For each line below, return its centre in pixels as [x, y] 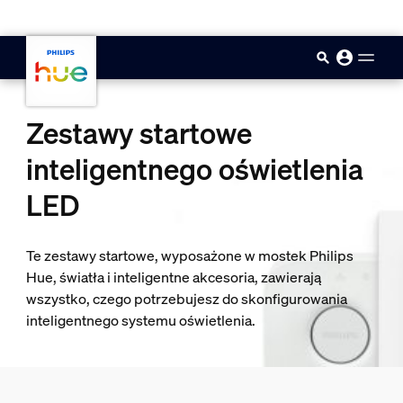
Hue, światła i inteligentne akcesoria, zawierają [173, 277]
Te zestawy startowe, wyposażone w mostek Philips [189, 255]
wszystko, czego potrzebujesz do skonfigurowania [186, 299]
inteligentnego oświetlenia [194, 169]
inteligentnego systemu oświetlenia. [140, 320]
